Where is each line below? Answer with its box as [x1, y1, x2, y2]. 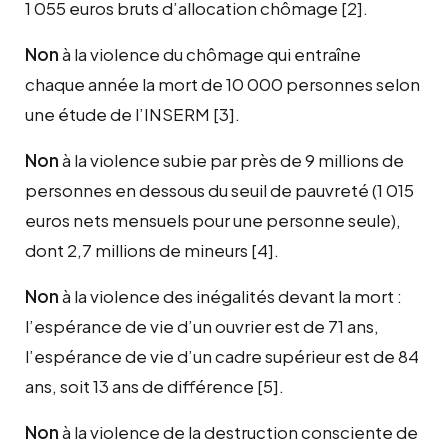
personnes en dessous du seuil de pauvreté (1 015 [25, 178, 414, 201]
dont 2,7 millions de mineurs [25, 238, 248, 261]
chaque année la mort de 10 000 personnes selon [25, 72, 420, 95]
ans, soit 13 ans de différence [25, 374, 254, 397]
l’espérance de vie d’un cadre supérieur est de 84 [25, 344, 419, 367]
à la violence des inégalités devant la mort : [59, 284, 402, 307]
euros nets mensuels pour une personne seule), [25, 208, 401, 231]
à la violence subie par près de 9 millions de [59, 148, 404, 171]
